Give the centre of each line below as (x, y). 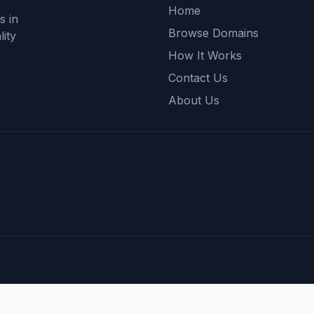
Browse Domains (213, 33)
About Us (194, 100)
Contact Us (198, 78)
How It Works (205, 55)
